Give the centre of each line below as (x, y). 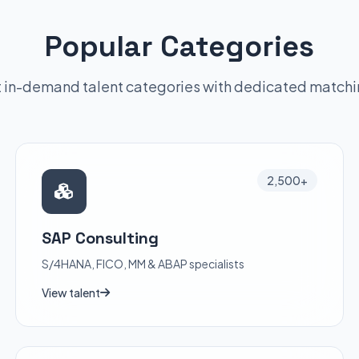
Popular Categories (179, 46)
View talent (71, 292)
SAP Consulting (100, 238)
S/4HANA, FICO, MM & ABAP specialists (143, 264)
